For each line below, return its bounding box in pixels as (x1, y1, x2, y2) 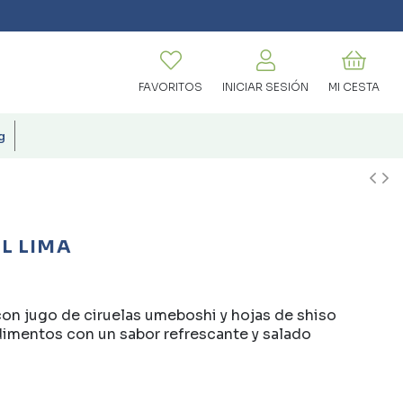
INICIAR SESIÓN (222, 80, 309, 94)
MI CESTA (328, 80, 380, 94)
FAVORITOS (139, 80, 202, 94)
